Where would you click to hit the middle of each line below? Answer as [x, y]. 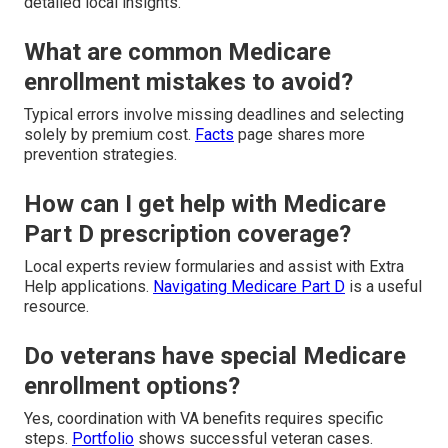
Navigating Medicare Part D [249, 286]
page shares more [299, 134]
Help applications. [88, 286]
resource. [56, 306]
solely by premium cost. [109, 134]
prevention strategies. [100, 154]
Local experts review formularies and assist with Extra [214, 266]
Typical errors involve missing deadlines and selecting [214, 114]
